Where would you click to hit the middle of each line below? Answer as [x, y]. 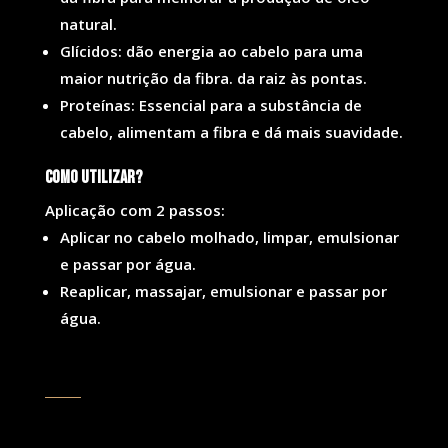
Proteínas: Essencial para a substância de [210, 105]
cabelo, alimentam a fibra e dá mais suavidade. [231, 132]
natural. [88, 24]
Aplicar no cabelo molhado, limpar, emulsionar [229, 237]
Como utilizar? [93, 178]
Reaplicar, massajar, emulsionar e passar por [223, 291]
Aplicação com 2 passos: [134, 210]
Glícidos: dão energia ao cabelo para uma [211, 51]
